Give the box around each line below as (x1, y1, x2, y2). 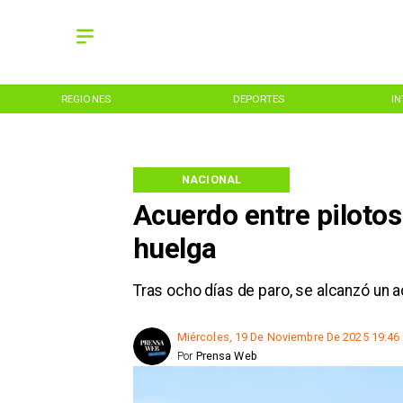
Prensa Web (195, 349, 257, 363)
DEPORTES (232, 92, 285, 105)
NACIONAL (182, 173, 242, 187)
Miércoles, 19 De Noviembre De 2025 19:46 (176, 330, 400, 345)
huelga (132, 232, 217, 266)
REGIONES (60, 92, 111, 105)
